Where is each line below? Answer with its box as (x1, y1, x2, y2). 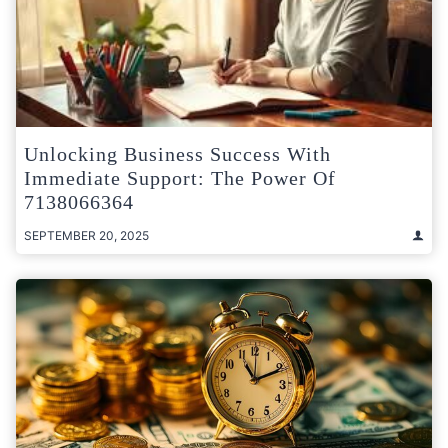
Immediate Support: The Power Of (24, 166, 336, 189)
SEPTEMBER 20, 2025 (24, 227, 149, 243)
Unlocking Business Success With (24, 142, 331, 165)
